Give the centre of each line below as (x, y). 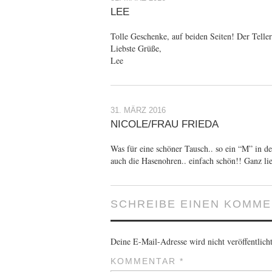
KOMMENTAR (145, 261)
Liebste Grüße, (136, 49)
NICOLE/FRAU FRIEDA (165, 124)
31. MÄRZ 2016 (138, 111)
